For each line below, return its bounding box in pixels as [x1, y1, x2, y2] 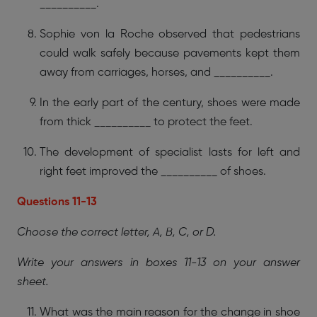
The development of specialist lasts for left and [40, 146, 300, 158]
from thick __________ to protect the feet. [40, 116, 253, 128]
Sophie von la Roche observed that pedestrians [40, 28, 300, 40]
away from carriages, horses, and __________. [40, 67, 273, 79]
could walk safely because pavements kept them [40, 47, 300, 59]
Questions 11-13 [17, 196, 97, 208]
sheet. [17, 276, 49, 288]
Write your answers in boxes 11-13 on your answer [17, 257, 300, 269]
